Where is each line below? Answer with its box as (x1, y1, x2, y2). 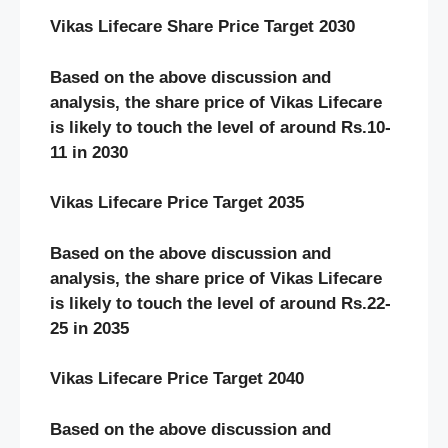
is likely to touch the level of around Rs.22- (50, 293, 391, 313)
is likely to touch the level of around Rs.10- (50, 117, 391, 137)
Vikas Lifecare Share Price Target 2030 (50, 17, 355, 37)
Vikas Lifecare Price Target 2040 (50, 369, 304, 389)
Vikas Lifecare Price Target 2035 (50, 193, 304, 213)
